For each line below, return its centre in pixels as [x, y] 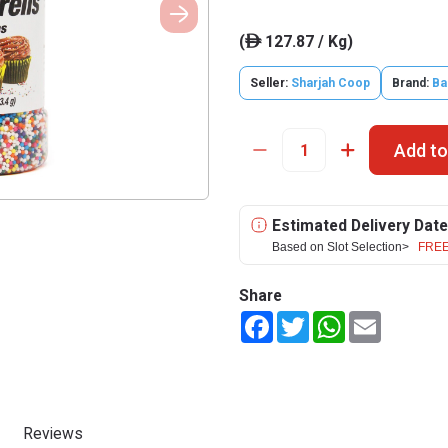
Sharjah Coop [330, 83]
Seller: [270, 83]
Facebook [303, 319]
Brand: [410, 83]
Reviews [53, 433]
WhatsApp [378, 319]
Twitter [332, 319]
